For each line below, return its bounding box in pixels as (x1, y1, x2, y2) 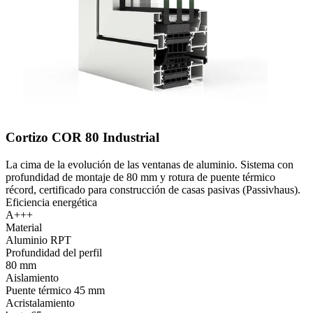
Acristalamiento (6, 296, 75, 309)
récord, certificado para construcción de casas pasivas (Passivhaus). (6, 183, 300, 196)
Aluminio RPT (6, 233, 71, 246)
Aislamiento (6, 271, 59, 284)
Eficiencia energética (6, 196, 97, 208)
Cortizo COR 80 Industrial (6, 130, 159, 145)
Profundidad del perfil (6, 246, 102, 259)
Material (6, 221, 42, 233)
